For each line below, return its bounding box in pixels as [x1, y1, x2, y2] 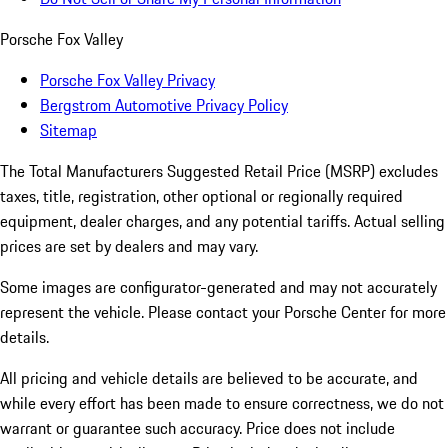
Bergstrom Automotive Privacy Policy [40, 93, 288, 118]
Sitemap [40, 118, 97, 143]
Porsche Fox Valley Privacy [40, 68, 215, 93]
